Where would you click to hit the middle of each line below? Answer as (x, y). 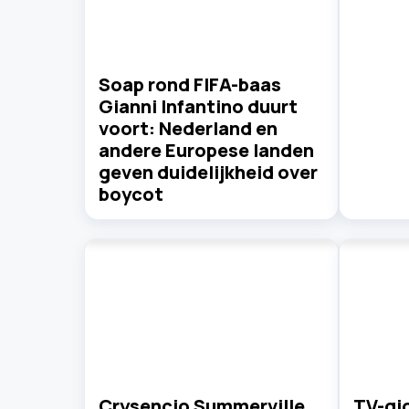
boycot (131, 194)
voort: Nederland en (188, 129)
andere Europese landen (206, 151)
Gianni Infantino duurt (198, 107)
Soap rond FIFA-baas (190, 85)
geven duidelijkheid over (208, 173)
